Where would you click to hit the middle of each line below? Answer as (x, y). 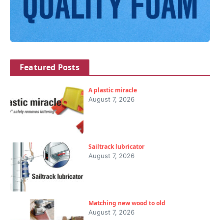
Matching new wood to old (127, 203)
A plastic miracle (113, 90)
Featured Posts (50, 68)
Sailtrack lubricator (116, 147)
